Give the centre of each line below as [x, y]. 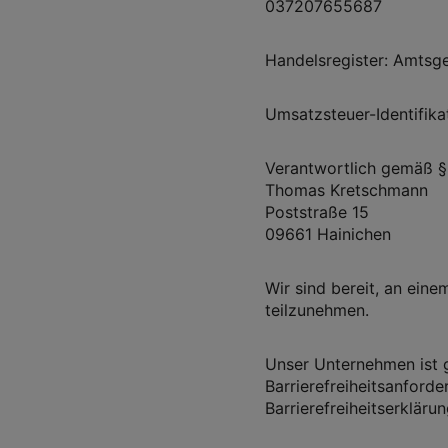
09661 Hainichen [327, 233]
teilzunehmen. [316, 309]
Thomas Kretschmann [346, 189]
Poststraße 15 [316, 211]
